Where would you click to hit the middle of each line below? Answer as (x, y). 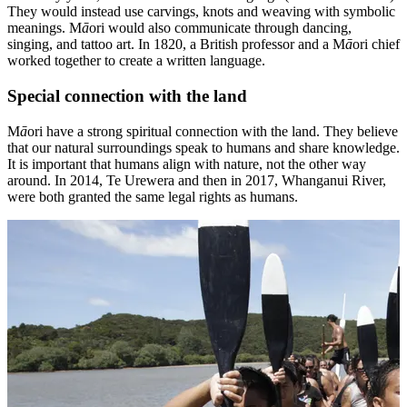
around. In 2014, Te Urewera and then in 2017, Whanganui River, (197, 180)
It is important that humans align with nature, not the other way (187, 164)
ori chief (376, 45)
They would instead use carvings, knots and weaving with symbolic (201, 12)
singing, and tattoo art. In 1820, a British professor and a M (176, 45)
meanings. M (45, 28)
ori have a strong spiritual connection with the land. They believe (213, 131)
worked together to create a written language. (136, 61)
